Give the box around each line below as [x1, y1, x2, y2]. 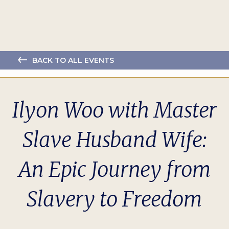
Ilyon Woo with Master [12, 98, 217, 124]
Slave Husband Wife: [22, 127, 207, 153]
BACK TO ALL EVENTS [32, 56, 114, 65]
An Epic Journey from [18, 157, 211, 183]
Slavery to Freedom [27, 187, 202, 213]
